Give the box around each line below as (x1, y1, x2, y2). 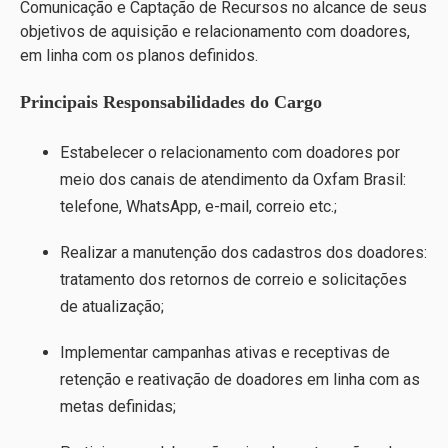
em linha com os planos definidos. (20, 46, 258, 66)
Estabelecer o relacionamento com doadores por (60, 142, 400, 162)
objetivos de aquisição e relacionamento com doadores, (20, 22, 410, 42)
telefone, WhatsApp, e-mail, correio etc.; (60, 196, 337, 216)
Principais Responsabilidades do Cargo (20, 92, 322, 113)
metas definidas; (60, 397, 176, 417)
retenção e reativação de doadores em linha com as (60, 370, 420, 390)
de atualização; (60, 296, 164, 316)
